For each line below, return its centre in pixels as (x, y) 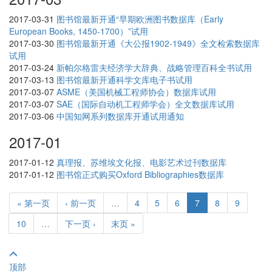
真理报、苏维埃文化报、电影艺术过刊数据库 (141, 162)
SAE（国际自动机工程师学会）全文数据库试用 (145, 104)
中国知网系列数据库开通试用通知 (120, 116)
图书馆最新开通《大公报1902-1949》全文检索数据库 (158, 43)
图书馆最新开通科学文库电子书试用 (124, 80)
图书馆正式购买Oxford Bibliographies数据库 (140, 175)
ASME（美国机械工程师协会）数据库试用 (136, 92)
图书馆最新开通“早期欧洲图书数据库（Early (140, 19)
